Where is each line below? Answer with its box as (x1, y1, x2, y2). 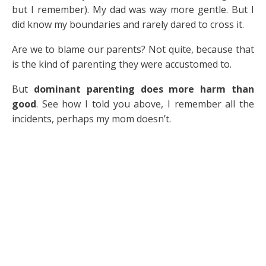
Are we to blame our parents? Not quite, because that (12, 43, 254, 56)
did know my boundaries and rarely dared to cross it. (12, 18, 244, 31)
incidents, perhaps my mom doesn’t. (12, 112, 171, 126)
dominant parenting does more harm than (33, 83, 255, 96)
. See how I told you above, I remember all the (36, 97, 254, 111)
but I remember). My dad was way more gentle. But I (12, 3, 254, 17)
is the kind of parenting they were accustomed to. (12, 58, 232, 71)
